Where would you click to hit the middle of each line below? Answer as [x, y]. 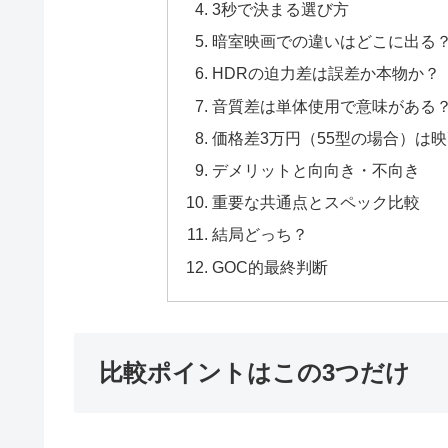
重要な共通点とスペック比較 [316, 202]
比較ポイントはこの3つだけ [254, 372]
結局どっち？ [260, 234]
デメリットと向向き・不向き [316, 170]
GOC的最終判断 [270, 266]
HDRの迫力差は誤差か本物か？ [326, 73]
